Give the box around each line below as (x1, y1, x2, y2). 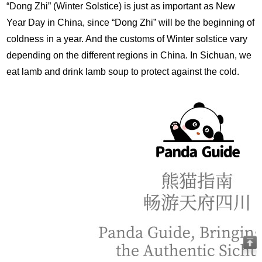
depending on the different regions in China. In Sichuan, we (6, 50, 252, 60)
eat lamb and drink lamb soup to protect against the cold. (6, 66, 240, 77)
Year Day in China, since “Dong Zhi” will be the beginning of (6, 17, 255, 27)
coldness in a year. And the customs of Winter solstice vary (6, 33, 248, 44)
